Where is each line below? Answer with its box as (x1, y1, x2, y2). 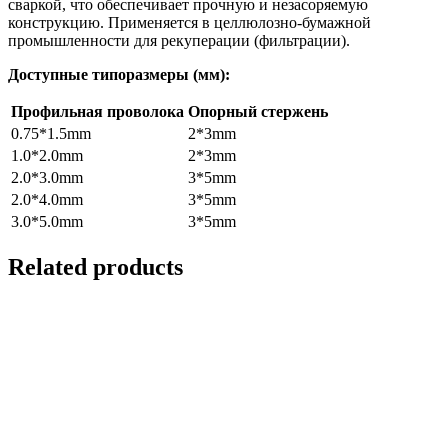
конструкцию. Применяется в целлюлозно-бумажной (8, 13, 371, 31)
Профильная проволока (11, 102, 184, 120)
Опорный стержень (188, 102, 328, 120)
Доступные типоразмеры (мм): (8, 65, 230, 83)
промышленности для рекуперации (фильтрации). (8, 31, 350, 49)
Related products (8, 253, 183, 280)
